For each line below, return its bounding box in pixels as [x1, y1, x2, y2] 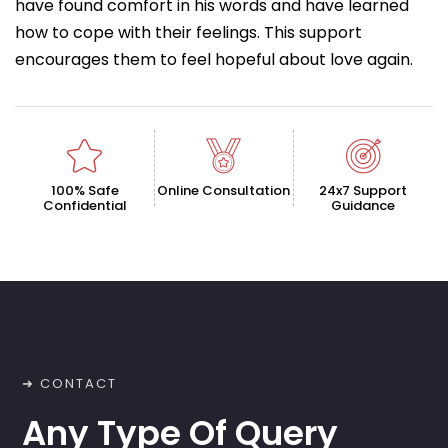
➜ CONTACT [22, 374, 118, 394]
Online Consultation [157, 181, 291, 201]
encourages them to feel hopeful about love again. [15, 48, 413, 72]
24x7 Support [319, 181, 408, 201]
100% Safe [50, 181, 119, 201]
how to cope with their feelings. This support [15, 21, 362, 45]
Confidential [42, 196, 127, 216]
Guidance [331, 196, 396, 216]
